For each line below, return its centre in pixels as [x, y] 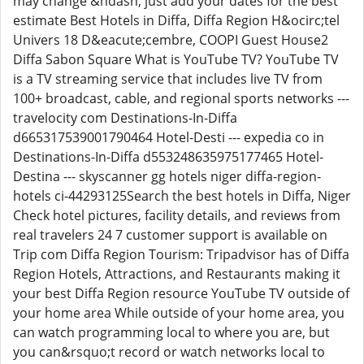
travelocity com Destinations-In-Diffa [125, 118]
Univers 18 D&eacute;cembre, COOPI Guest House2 [171, 40]
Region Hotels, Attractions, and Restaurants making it [177, 274]
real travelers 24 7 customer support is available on [170, 235]
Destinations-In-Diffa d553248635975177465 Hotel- [168, 157]
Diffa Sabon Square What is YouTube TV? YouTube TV [176, 59]
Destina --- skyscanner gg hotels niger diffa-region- [167, 176]
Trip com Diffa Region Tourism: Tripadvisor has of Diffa [181, 254]
